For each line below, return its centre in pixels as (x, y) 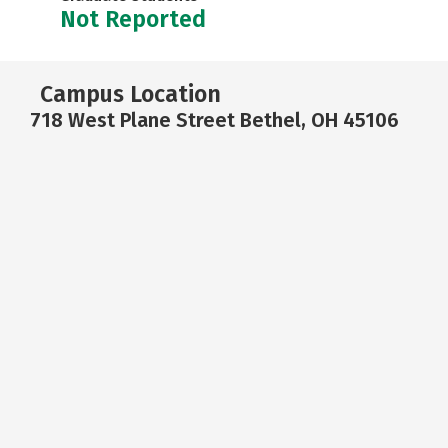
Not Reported (133, 19)
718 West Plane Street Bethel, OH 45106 (214, 120)
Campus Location (130, 94)
